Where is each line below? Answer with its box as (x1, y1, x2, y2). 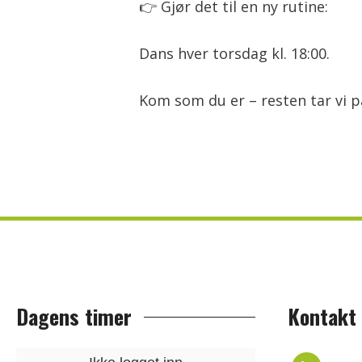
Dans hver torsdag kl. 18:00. (139, 43, 330, 63)
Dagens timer (16, 300, 132, 332)
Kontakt (288, 300, 356, 332)
